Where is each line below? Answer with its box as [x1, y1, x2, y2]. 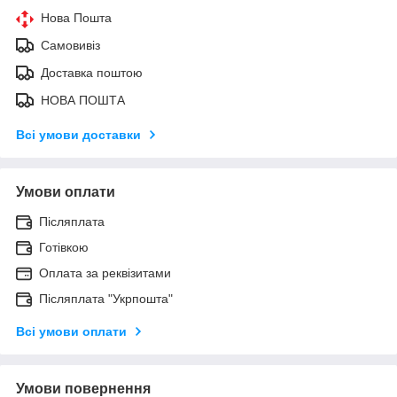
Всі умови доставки [16, 127, 141, 142]
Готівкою [39, 239, 89, 254]
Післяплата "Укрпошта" [39, 291, 173, 306]
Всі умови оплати [16, 323, 127, 339]
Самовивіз [41, 37, 100, 52]
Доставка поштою [41, 65, 143, 80]
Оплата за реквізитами [39, 265, 171, 280]
